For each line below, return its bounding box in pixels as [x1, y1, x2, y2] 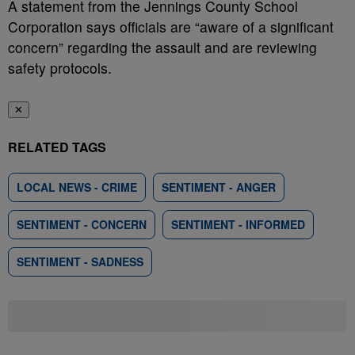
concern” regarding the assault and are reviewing [8, 37, 317, 57]
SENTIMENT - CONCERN [17, 216, 147, 232]
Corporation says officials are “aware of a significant [8, 17, 334, 36]
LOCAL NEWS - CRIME [17, 179, 137, 195]
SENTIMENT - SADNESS [17, 254, 143, 269]
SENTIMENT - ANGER [162, 179, 276, 195]
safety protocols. [8, 58, 112, 78]
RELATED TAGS [8, 138, 106, 156]
